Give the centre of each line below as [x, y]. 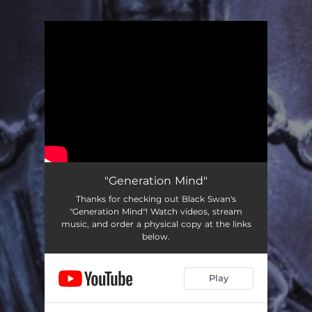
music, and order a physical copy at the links [156, 224]
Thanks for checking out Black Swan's [156, 198]
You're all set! [116, 56]
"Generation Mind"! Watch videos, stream [156, 211]
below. [156, 236]
